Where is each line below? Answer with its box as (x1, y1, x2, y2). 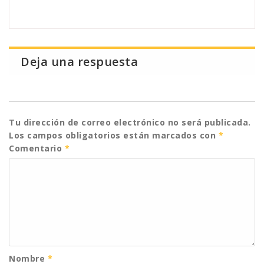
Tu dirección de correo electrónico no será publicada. (9, 117, 251, 128)
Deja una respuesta (21, 54, 138, 70)
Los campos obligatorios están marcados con (9, 130, 219, 141)
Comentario (9, 143, 65, 154)
